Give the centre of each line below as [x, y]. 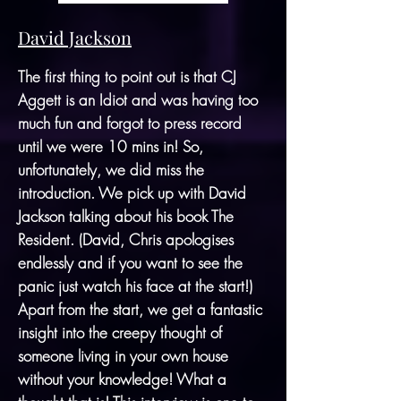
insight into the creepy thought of [120, 332]
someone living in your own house [123, 355]
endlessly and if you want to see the [130, 262]
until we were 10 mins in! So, [111, 146]
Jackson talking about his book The [126, 216]
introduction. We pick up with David [132, 192]
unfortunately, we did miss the [111, 169]
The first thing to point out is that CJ [127, 76]
